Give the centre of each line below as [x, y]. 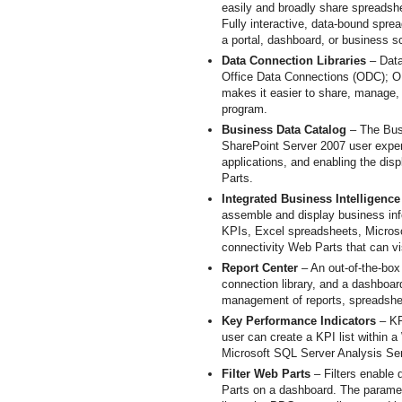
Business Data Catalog [284, 130]
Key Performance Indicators [298, 321]
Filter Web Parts [266, 374]
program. [244, 109]
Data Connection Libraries [293, 61]
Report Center [259, 268]
